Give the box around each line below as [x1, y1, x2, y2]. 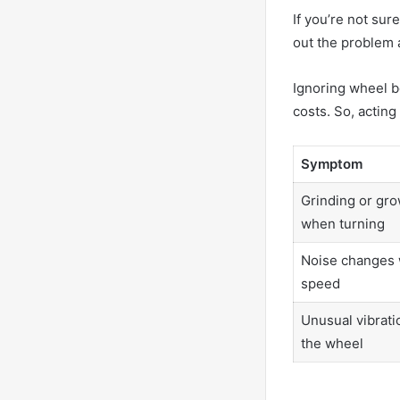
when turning [300, 214, 385, 232]
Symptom [300, 154, 362, 172]
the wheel [300, 334, 363, 352]
